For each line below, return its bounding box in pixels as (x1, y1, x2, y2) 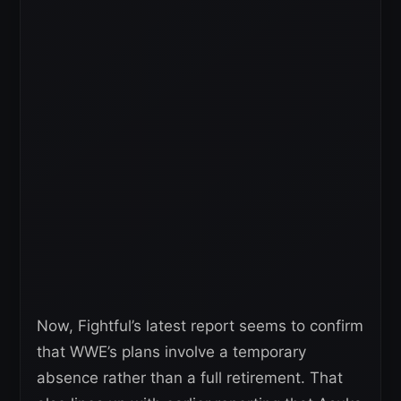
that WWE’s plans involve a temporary (37, 343, 306, 362)
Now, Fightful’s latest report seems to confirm (37, 317, 363, 336)
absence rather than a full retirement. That (37, 369, 343, 388)
